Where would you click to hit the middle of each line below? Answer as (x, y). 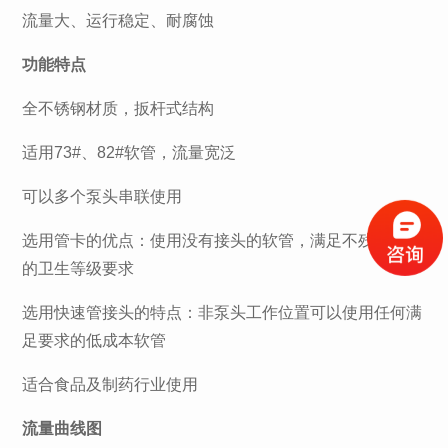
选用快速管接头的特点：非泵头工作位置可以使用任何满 (222, 312)
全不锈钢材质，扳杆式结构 (118, 108)
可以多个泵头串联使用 (102, 196)
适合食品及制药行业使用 (110, 384)
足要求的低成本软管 (94, 340)
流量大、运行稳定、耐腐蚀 (118, 20)
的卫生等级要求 (78, 268)
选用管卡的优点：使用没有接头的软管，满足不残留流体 (222, 240)
